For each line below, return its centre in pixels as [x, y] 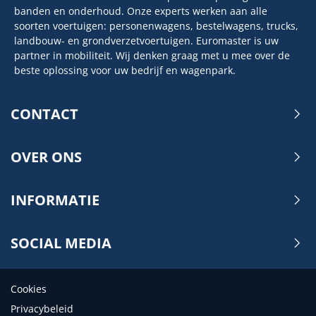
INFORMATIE [55, 200]
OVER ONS [46, 157]
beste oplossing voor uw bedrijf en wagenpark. [125, 70]
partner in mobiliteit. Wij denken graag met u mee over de [152, 55]
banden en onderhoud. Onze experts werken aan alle [141, 11]
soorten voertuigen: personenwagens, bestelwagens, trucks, [156, 25]
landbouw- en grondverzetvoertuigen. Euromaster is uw [146, 40]
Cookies [29, 288]
